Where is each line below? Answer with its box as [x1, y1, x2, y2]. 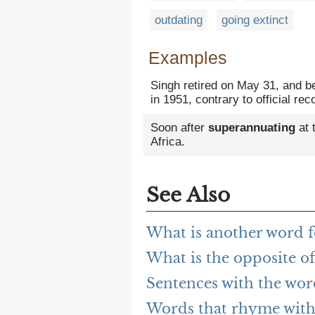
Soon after [150, 121, 208, 135]
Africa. [150, 135, 185, 149]
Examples [148, 48, 227, 68]
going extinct [221, 13, 288, 27]
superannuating [208, 121, 295, 135]
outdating [155, 13, 202, 27]
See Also [146, 183, 230, 208]
